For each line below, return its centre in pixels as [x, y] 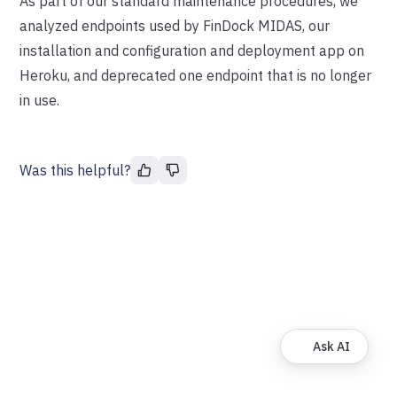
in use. [40, 100]
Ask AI [331, 346]
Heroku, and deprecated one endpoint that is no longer [196, 75]
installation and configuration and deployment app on [192, 51]
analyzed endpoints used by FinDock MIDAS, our [175, 26]
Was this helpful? [75, 170]
